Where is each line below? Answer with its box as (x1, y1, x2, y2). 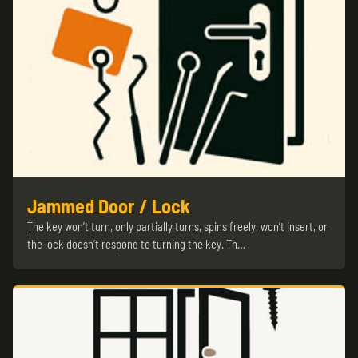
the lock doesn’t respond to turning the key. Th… (27, 237, 245, 251)
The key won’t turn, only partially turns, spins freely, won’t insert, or (27, 220, 328, 233)
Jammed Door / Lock (27, 194, 190, 217)
